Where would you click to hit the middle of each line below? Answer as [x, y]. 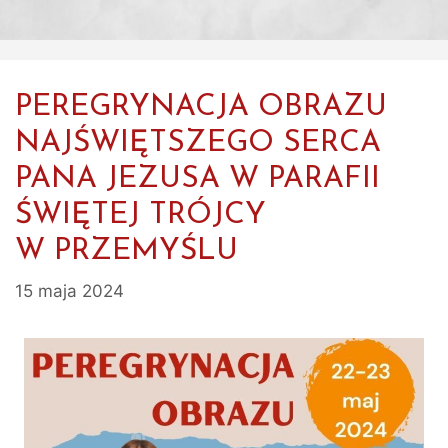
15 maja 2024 [69, 290]
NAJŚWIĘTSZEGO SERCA [198, 144]
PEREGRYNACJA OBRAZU [201, 108]
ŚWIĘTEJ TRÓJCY [140, 216]
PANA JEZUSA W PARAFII [197, 180]
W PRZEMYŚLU [126, 252]
